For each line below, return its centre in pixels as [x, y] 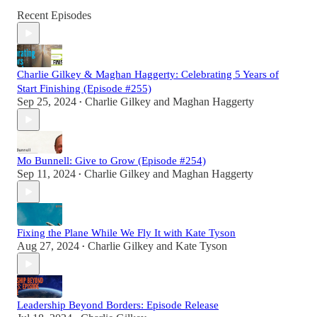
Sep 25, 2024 [47, 102]
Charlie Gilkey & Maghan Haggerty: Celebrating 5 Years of [148, 75]
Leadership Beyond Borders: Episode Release [118, 305]
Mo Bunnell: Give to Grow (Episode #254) [111, 161]
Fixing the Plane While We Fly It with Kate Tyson [126, 233]
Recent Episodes [54, 16]
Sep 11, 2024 [46, 174]
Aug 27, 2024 [48, 246]
